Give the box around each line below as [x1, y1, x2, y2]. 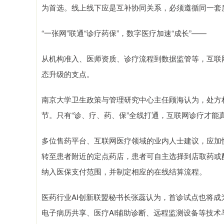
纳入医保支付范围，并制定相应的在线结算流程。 [41, 166, 206, 176]
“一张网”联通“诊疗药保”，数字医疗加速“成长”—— [41, 27, 206, 38]
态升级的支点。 [41, 68, 94, 79]
